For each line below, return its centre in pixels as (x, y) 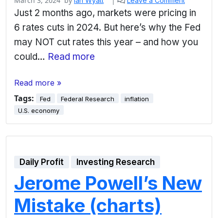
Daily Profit (42, 162)
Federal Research (88, 99)
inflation (137, 99)
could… (31, 56)
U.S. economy (39, 110)
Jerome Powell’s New (108, 183)
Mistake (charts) (88, 205)
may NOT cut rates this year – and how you (106, 42)
